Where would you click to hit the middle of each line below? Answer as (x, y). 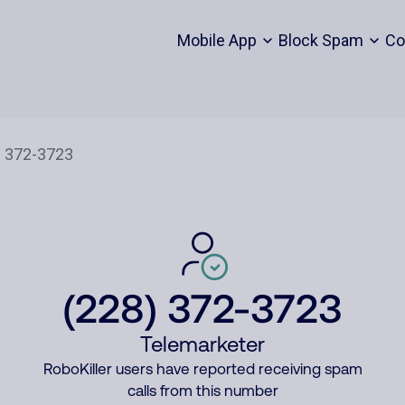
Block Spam (320, 40)
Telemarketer (202, 344)
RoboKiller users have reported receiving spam (202, 369)
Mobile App (217, 40)
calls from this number (202, 391)
